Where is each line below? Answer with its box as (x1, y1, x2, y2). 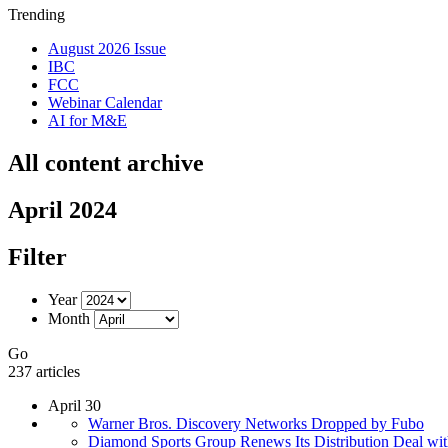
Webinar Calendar (48, 94, 162, 111)
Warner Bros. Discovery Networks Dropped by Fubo (88, 414, 424, 432)
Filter (8, 243, 67, 270)
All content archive (8, 149, 204, 176)
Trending (8, 6, 65, 23)
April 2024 (8, 196, 117, 223)
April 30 (48, 396, 101, 414)
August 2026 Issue (48, 40, 166, 57)
